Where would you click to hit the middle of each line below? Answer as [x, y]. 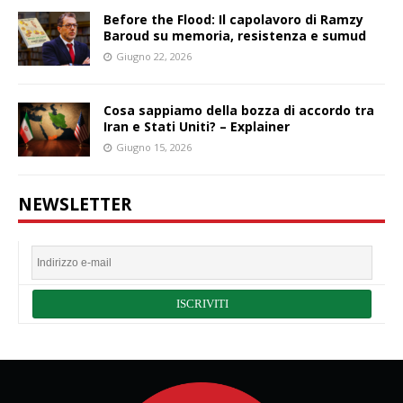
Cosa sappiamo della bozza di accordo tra [239, 111]
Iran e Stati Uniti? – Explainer [197, 127]
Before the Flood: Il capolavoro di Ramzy [233, 20]
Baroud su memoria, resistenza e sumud [235, 36]
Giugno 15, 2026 [154, 148]
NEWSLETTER [75, 204]
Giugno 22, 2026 [154, 57]
